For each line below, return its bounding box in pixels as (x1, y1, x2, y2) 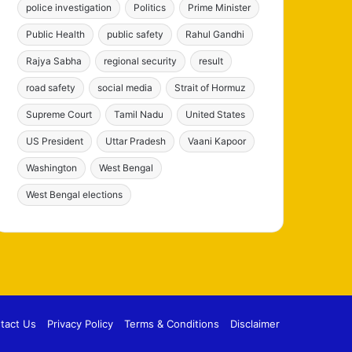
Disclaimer (230, 317, 280, 330)
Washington (26, 161, 78, 174)
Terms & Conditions (124, 317, 219, 330)
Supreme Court (26, 108, 93, 120)
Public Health (26, 27, 86, 40)
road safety (26, 81, 76, 93)
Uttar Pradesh (105, 134, 167, 147)
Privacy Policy (47, 317, 113, 330)
